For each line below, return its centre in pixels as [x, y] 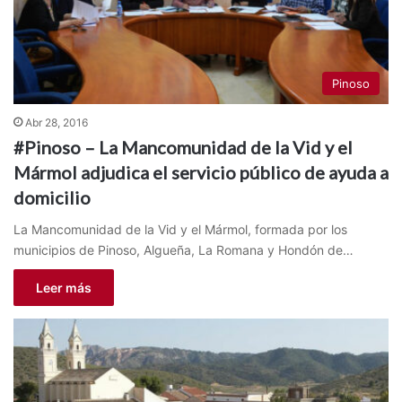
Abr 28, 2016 [57, 122]
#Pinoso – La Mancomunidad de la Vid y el [183, 147]
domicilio [52, 197]
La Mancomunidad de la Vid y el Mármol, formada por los [180, 229]
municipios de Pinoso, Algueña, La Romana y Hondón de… [184, 249]
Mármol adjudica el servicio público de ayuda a [201, 172]
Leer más [64, 287]
